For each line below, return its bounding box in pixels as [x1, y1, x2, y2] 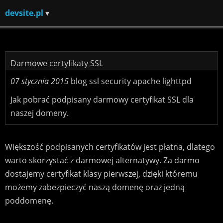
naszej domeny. [10, 107, 69, 118]
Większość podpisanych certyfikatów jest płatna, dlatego [4, 141, 215, 153]
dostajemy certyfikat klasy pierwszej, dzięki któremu [4, 168, 198, 180]
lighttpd [162, 76, 192, 87]
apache [132, 76, 160, 87]
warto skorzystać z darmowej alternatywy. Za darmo [4, 155, 200, 166]
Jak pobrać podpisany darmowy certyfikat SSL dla [10, 94, 194, 105]
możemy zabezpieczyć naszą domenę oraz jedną [4, 182, 185, 193]
